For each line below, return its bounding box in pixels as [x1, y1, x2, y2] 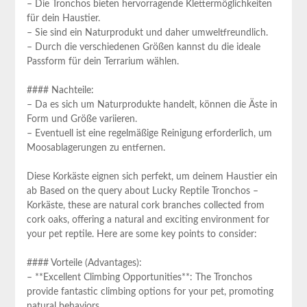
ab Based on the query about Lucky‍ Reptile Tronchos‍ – [26, 186, 258, 197]
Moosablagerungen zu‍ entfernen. [26, 143, 165, 153]
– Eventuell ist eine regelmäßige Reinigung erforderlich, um [26, 129, 272, 139]
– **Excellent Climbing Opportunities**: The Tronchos [26, 273, 252, 283]
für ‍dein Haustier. [26, 14, 100, 24]
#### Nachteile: [26, 86, 94, 96]
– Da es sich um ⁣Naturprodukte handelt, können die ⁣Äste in [26, 100, 278, 110]
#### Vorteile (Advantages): [26, 258, 142, 269]
